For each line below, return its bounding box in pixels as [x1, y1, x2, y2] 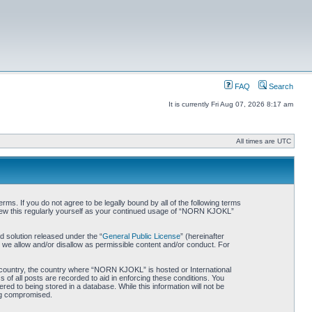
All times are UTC [236, 137, 291, 145]
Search [267, 82, 293, 91]
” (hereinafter [180, 232, 224, 240]
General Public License [102, 232, 180, 240]
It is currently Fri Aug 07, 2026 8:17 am [169, 100, 293, 108]
